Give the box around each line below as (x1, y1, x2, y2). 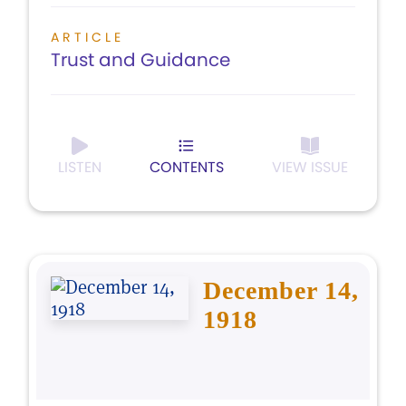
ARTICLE (51, 28, 124, 46)
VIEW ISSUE (272, 157, 348, 178)
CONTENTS (150, 157, 224, 178)
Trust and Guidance (51, 47, 230, 72)
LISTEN (58, 157, 101, 178)
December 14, (203, 276, 359, 304)
